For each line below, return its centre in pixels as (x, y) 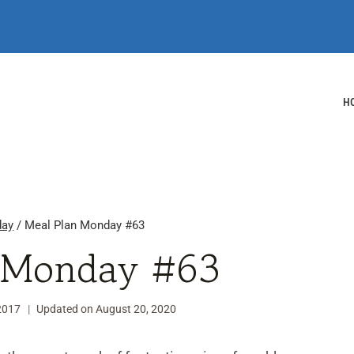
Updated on (65, 309)
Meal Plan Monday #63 (85, 225)
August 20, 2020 (136, 309)
